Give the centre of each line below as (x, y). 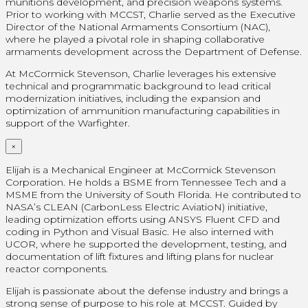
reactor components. (57, 268)
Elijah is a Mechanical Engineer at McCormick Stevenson (141, 169)
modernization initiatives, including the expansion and (133, 98)
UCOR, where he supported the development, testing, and (146, 244)
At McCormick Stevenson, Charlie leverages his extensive (141, 73)
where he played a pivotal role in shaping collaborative (135, 39)
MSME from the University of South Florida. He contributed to (153, 194)
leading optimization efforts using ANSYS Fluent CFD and (143, 219)
